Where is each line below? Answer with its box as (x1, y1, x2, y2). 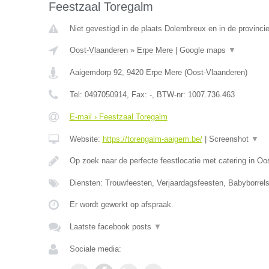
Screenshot (208, 134, 251, 144)
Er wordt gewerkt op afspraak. (69, 200, 174, 209)
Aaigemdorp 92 (69, 68, 122, 77)
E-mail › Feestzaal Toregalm (69, 112, 168, 121)
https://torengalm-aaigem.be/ (102, 134, 202, 144)
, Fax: (126, 90, 150, 99)
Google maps (179, 46, 228, 55)
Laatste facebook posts (69, 222, 154, 231)
